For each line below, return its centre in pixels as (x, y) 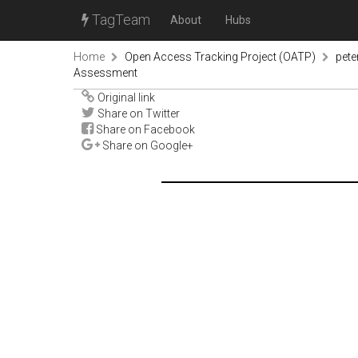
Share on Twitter (137, 113)
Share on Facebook (144, 129)
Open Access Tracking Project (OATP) (220, 57)
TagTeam (119, 20)
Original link (125, 97)
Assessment (105, 73)
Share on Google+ (147, 145)
